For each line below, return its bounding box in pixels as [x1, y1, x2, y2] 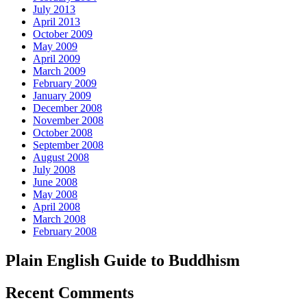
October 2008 [33, 127, 93, 139]
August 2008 [33, 151, 89, 164]
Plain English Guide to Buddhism [5, 251, 240, 270]
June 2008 [33, 176, 77, 188]
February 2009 [33, 77, 97, 90]
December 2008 [33, 102, 102, 114]
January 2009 [33, 90, 91, 102]
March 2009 [33, 65, 86, 77]
